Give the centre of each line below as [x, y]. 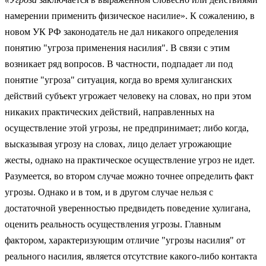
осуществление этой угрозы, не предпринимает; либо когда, [127, 128]
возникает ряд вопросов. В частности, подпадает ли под [119, 64]
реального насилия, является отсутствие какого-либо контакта [131, 256]
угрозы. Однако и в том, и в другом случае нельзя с [109, 192]
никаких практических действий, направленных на [110, 112]
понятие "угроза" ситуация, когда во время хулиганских [118, 80]
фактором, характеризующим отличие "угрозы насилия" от [125, 240]
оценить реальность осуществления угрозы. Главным [113, 224]
